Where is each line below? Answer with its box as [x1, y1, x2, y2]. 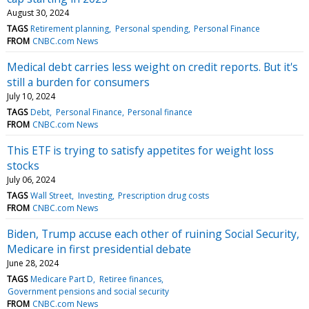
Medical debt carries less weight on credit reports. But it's [7, 59, 298, 74]
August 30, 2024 [7, 6, 69, 19]
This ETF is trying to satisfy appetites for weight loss [7, 142, 274, 158]
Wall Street [30, 189, 72, 201]
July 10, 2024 [7, 90, 55, 102]
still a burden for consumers [7, 74, 150, 90]
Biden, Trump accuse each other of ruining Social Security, [7, 226, 299, 241]
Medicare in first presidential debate [7, 241, 191, 257]
